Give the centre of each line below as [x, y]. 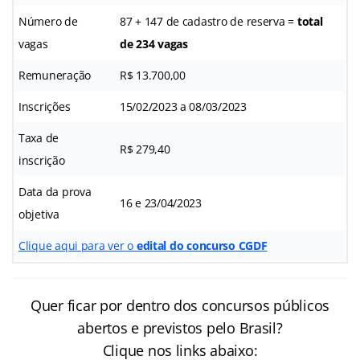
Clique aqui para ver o [76, 245]
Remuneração [55, 75]
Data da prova [55, 191]
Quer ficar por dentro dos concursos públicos [180, 305]
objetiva [39, 214]
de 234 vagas [154, 43]
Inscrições [45, 106]
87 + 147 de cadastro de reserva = [209, 21]
